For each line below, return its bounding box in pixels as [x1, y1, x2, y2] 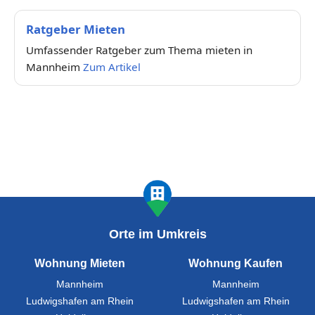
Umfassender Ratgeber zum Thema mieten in [26, 43, 252, 58]
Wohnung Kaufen [188, 257, 283, 270]
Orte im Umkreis [108, 227, 207, 242]
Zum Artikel [83, 60, 141, 75]
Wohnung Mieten [34, 257, 125, 270]
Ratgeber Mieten [26, 21, 125, 38]
